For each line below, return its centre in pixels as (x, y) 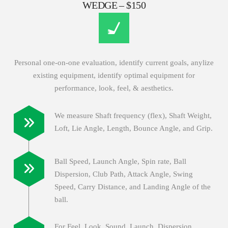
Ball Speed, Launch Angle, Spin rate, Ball (120, 161)
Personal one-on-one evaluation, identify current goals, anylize (114, 63)
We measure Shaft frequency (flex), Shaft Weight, (133, 116)
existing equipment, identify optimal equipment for (114, 76)
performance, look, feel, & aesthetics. (114, 88)
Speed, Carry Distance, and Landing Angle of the (132, 187)
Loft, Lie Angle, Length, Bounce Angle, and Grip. (133, 129)
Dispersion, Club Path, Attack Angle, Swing (123, 174)
